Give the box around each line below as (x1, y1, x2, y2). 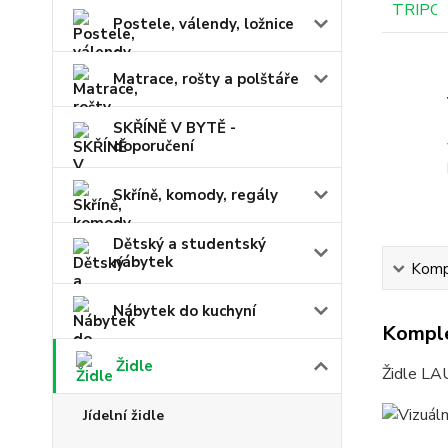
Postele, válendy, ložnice (113, 14, 294, 34)
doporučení (113, 136, 194, 156)
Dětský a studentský (113, 234, 266, 254)
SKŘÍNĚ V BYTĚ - (113, 118, 236, 138)
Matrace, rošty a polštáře (113, 69, 299, 89)
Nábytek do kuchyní (113, 301, 256, 321)
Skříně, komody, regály (113, 185, 278, 205)
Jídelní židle (83, 406, 164, 425)
